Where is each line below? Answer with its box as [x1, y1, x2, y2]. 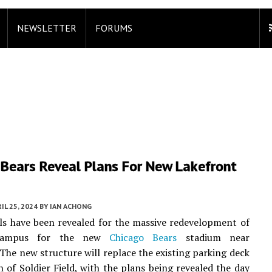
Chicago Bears [109, 231, 177, 244]
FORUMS [95, 22, 132, 34]
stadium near [177, 231, 250, 244]
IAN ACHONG [50, 202, 92, 211]
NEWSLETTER [17, 22, 76, 34]
